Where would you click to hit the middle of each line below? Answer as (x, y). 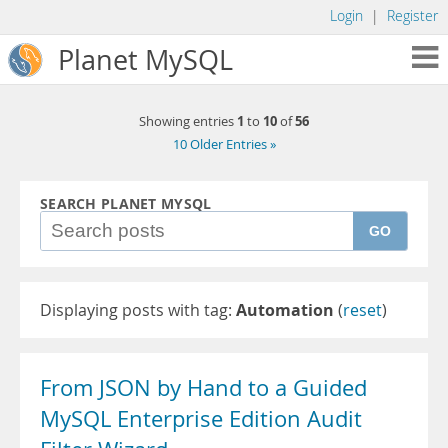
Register (412, 16)
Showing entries (188, 121)
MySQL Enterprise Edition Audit (201, 419)
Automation (285, 310)
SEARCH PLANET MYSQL (126, 204)
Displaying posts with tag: (138, 310)
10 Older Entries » (224, 144)
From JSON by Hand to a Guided (203, 388)
